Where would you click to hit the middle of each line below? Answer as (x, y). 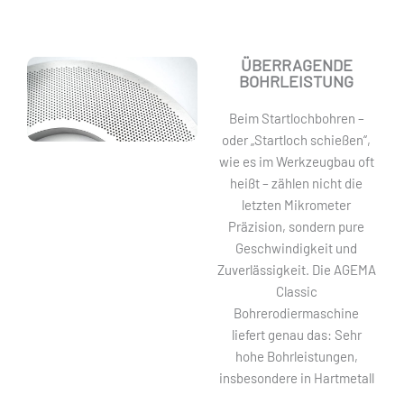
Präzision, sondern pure (297, 226)
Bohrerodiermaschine (297, 312)
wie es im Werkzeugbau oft (296, 161)
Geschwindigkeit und (297, 248)
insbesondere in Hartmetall (296, 377)
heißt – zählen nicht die (297, 183)
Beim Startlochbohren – (296, 118)
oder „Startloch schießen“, (297, 139)
